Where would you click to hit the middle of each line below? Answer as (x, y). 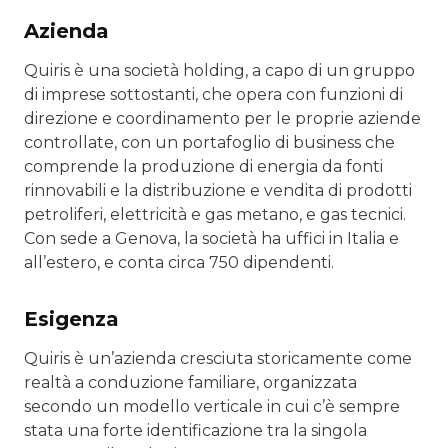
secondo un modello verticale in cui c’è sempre (212, 407)
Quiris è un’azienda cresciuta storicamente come (218, 359)
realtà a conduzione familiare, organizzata (190, 383)
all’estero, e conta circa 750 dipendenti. (179, 263)
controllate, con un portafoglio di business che (209, 143)
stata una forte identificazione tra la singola (195, 431)
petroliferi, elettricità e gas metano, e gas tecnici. (215, 215)
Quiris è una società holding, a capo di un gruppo (219, 71)
